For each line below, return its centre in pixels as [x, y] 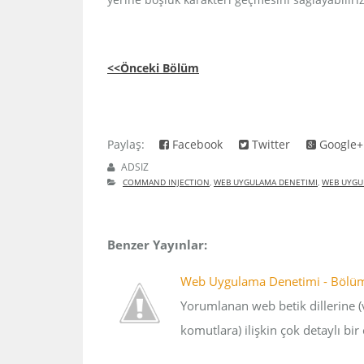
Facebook [196, 144]
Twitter [269, 144]
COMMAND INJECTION [166, 182]
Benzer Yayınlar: [157, 245]
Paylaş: [129, 144]
